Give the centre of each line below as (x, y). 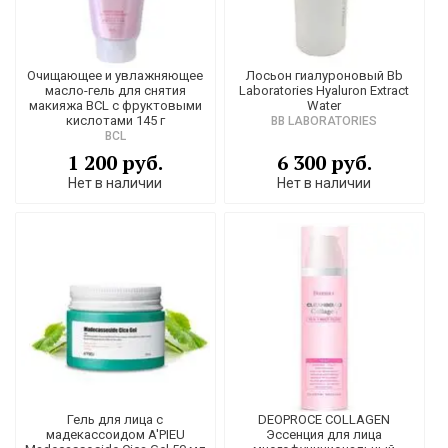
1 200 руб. (115, 162)
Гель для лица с (115, 419)
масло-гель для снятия (115, 90)
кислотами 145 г (115, 120)
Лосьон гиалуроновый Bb (324, 75)
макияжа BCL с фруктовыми (115, 105)
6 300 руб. (324, 162)
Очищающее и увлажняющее (115, 75)
